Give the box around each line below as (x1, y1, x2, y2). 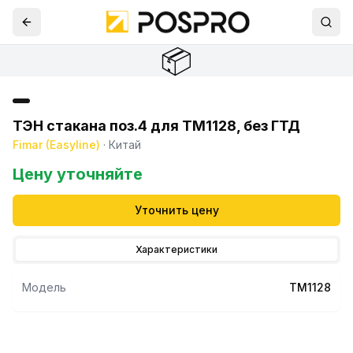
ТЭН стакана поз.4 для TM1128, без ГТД (13, 117, 300, 134)
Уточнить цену (134, 203, 219, 217)
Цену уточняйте (13, 165, 143, 184)
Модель (22, 281, 66, 294)
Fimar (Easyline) (13, 138, 100, 151)
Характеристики (136, 243, 217, 255)
